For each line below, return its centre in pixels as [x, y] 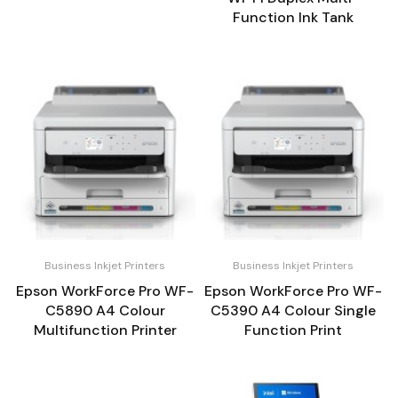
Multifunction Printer [105, 330]
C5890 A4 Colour [105, 310]
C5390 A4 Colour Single [293, 310]
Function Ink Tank [293, 17]
